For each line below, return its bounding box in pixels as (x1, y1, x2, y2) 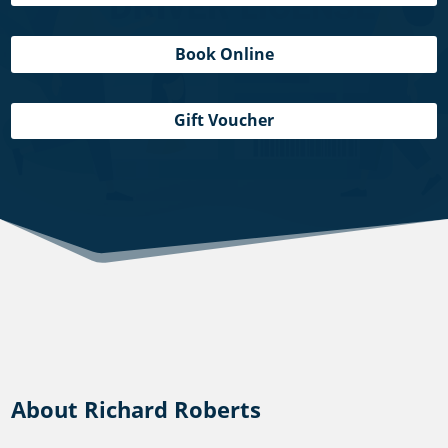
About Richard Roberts (11, 394, 262, 425)
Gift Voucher (174, 109, 274, 132)
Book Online (174, 42, 274, 65)
